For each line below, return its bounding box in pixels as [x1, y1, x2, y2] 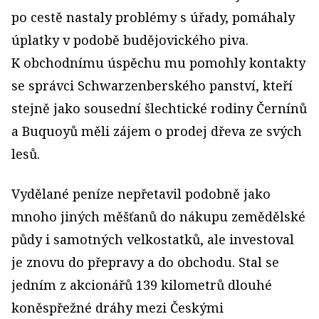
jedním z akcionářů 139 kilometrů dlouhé [11, 276, 272, 293]
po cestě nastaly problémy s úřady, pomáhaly [11, 8, 295, 26]
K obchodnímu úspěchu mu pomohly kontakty [11, 53, 305, 71]
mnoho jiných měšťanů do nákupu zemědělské [11, 207, 305, 225]
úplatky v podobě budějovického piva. [11, 31, 249, 48]
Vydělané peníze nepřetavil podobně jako [11, 184, 271, 202]
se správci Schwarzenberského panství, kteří [11, 76, 293, 94]
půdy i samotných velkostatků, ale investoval [11, 230, 294, 248]
